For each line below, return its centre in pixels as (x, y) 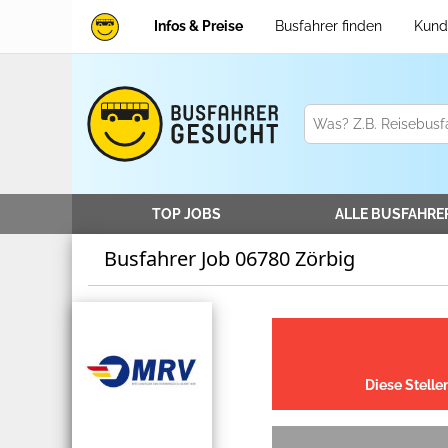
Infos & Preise (198, 26)
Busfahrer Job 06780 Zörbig (229, 259)
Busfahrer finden (328, 26)
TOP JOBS (186, 214)
